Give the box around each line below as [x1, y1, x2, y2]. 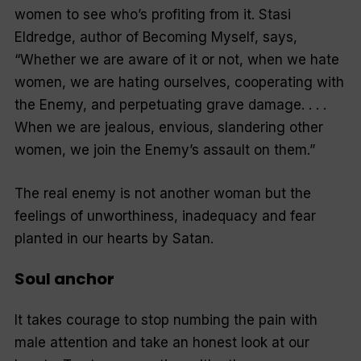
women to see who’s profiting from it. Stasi [14, 6, 291, 23]
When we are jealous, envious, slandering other [14, 119, 323, 136]
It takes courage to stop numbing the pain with [14, 311, 317, 328]
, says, [254, 29, 297, 46]
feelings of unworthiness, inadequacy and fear [14, 207, 316, 224]
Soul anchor [14, 268, 114, 291]
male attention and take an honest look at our [14, 334, 309, 351]
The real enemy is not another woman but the [14, 185, 311, 201]
